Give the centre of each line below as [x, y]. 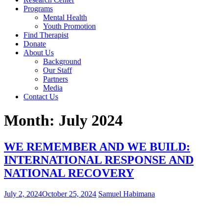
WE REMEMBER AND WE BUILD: [97, 146]
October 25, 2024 [69, 194]
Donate [35, 44]
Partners [55, 79]
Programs [38, 9]
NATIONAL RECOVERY [69, 173]
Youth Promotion [69, 26]
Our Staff [57, 70]
